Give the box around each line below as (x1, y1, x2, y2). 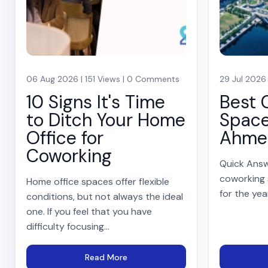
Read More (84, 251, 127, 263)
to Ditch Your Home (26, 108, 185, 132)
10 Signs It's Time (26, 90, 165, 114)
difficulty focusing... (26, 220, 109, 233)
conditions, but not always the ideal (26, 190, 183, 203)
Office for (26, 126, 103, 150)
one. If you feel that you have (26, 205, 152, 218)
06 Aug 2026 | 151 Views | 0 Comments (26, 73, 179, 84)
